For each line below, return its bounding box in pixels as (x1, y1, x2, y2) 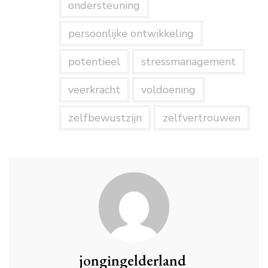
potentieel (68, 54, 120, 69)
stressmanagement (141, 54, 236, 69)
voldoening (141, 83, 196, 97)
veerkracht (68, 83, 120, 97)
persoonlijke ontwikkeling (68, 26, 194, 41)
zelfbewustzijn (68, 111, 142, 125)
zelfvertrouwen (162, 111, 240, 125)
